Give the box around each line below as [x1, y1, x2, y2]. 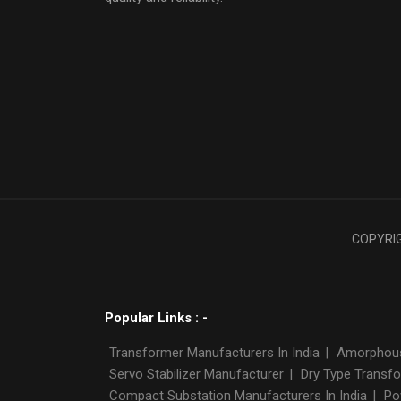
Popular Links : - [105, 309, 208, 326]
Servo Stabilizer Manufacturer [109, 365, 287, 382]
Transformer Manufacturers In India [109, 344, 320, 361]
